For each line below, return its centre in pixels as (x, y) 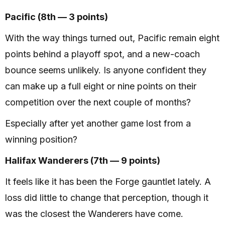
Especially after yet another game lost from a (98, 123)
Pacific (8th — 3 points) (57, 17)
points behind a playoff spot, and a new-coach (102, 54)
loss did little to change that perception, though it (107, 197)
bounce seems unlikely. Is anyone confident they (106, 70)
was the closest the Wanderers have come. (94, 213)
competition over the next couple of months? (98, 102)
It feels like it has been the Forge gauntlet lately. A (108, 181)
